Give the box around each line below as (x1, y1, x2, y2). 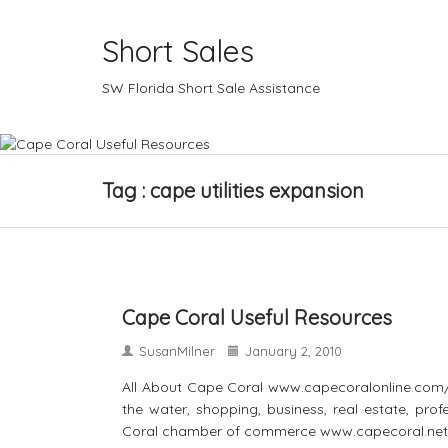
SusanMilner (139, 343, 215, 360)
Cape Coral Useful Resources (122, 305, 392, 331)
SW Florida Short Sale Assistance (102, 79, 320, 97)
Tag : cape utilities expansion (102, 178, 364, 204)
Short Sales (102, 32, 254, 70)
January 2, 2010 (245, 343, 342, 360)
